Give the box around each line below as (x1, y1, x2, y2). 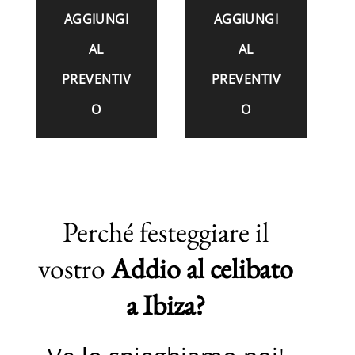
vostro (38, 249, 111, 287)
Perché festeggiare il (62, 212, 269, 250)
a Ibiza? (126, 285, 205, 323)
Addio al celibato (111, 249, 293, 287)
